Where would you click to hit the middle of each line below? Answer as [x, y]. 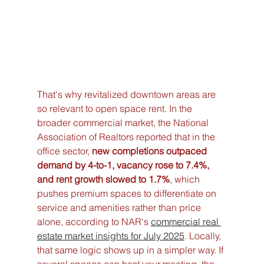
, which [186, 179]
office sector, [64, 151]
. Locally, [204, 236]
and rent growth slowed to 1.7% [103, 179]
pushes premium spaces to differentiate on [128, 194]
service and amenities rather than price [120, 208]
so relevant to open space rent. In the [115, 109]
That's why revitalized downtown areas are [127, 95]
